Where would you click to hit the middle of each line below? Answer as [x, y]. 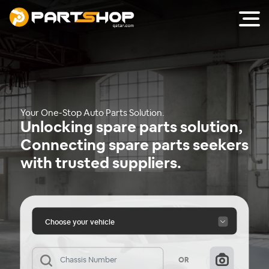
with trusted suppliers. [101, 163]
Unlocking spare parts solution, [131, 127]
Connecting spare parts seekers [134, 145]
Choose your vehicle [80, 222]
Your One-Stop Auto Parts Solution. [92, 113]
